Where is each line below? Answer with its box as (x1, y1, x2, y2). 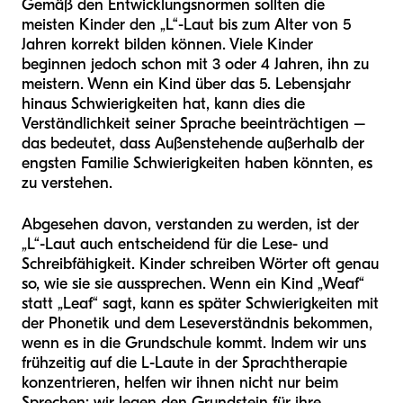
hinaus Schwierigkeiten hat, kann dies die (22, 94, 305, 113)
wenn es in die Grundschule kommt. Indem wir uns (22, 333, 366, 353)
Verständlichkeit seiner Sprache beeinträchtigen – (22, 113, 366, 133)
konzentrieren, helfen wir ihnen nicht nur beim (22, 372, 338, 392)
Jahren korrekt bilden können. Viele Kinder (22, 34, 313, 54)
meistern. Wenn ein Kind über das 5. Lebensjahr (22, 74, 351, 94)
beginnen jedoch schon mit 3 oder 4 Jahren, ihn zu (22, 54, 369, 74)
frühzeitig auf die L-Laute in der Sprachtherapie (22, 353, 347, 372)
